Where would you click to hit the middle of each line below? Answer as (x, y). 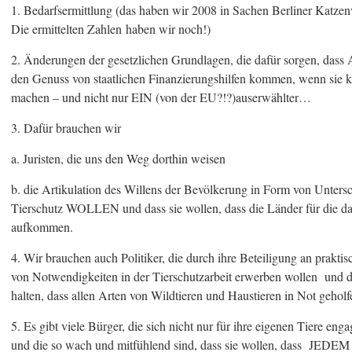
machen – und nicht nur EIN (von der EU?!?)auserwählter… (161, 97)
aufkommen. (42, 227)
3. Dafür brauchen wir (66, 128)
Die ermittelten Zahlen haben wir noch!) (111, 29)
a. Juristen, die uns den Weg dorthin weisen (118, 158)
